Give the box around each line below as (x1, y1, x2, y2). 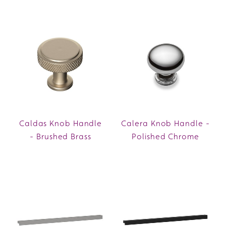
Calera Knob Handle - (121, 118, 210, 128)
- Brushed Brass (30, 131, 91, 141)
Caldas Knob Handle (19, 118, 102, 128)
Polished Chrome (132, 131, 199, 141)
